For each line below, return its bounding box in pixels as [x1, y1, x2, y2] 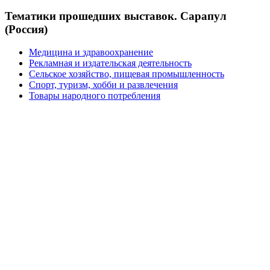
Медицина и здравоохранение [29, 47, 153, 58]
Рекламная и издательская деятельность [29, 58, 192, 69]
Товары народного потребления [29, 90, 160, 101]
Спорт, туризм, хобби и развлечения [29, 80, 178, 90]
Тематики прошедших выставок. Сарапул [5, 9, 227, 22]
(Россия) [5, 22, 48, 36]
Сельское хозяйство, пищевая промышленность [29, 69, 224, 80]
